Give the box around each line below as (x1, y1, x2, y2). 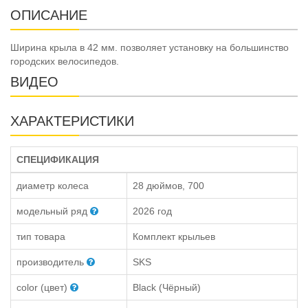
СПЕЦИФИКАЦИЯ (16, 153, 99, 165)
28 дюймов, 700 (133, 179, 204, 191)
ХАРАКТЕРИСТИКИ (10, 113, 134, 129)
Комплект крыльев (133, 230, 215, 242)
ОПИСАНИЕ (10, 7, 87, 23)
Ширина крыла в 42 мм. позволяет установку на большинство (10, 41, 289, 53)
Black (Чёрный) (133, 281, 201, 293)
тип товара (16, 230, 65, 242)
